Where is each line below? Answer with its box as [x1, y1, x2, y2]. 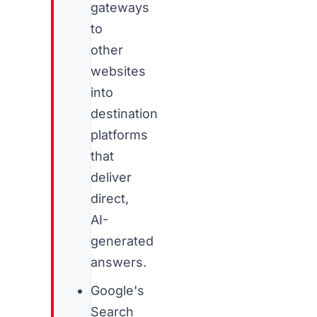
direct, [90, 191, 129, 206]
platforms [90, 127, 148, 142]
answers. [90, 255, 146, 270]
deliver [90, 170, 132, 185]
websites [90, 64, 146, 79]
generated [90, 234, 154, 248]
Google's [90, 283, 144, 298]
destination [90, 106, 158, 121]
